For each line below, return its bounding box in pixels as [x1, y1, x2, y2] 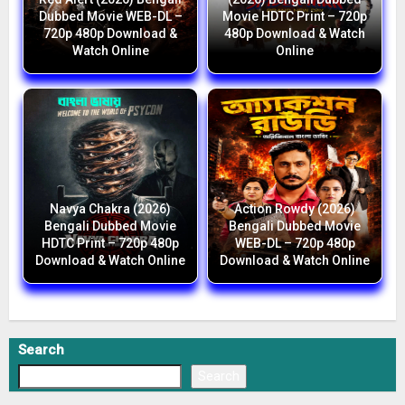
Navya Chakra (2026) [50, 202, 171, 217]
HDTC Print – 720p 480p [42, 236, 179, 251]
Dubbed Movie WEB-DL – [38, 9, 183, 24]
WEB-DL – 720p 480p [234, 236, 355, 251]
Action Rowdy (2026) [234, 202, 355, 217]
